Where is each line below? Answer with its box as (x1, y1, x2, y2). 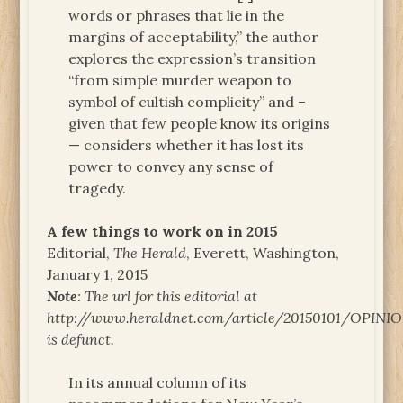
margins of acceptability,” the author (68, 27, 319, 46)
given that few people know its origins (68, 113, 331, 132)
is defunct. (47, 329, 115, 348)
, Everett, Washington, (186, 243, 340, 262)
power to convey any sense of (68, 157, 274, 175)
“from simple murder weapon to (68, 70, 292, 89)
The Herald (113, 243, 187, 262)
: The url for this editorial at (77, 286, 258, 305)
